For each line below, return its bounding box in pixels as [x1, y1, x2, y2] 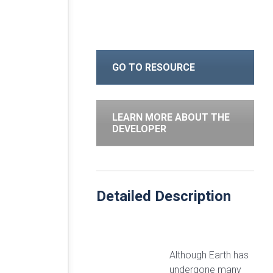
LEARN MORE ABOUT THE [112, 112, 230, 124]
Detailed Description [96, 188, 231, 205]
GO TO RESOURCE [112, 62, 195, 74]
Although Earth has [169, 249, 249, 261]
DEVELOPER [112, 123, 166, 135]
